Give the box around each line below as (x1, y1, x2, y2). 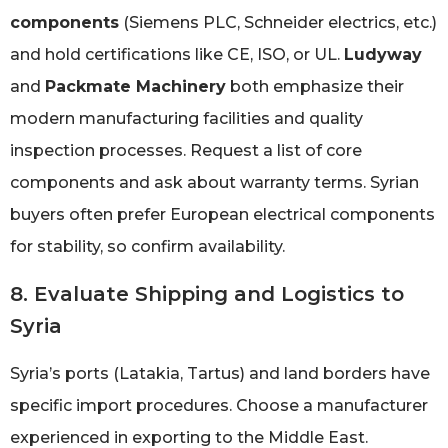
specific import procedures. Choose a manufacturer (10, 395, 428, 415)
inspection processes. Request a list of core (10, 141, 362, 161)
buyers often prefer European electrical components (10, 205, 435, 225)
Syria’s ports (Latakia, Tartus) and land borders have (10, 363, 430, 383)
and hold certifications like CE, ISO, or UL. (10, 45, 344, 65)
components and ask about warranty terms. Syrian (10, 173, 419, 193)
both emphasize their (226, 77, 404, 97)
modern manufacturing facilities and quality (10, 109, 363, 129)
